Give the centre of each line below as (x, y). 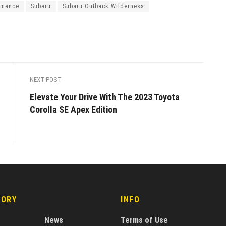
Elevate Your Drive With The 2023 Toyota (105, 97)
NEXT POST (46, 79)
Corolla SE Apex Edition (73, 109)
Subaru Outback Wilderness (103, 6)
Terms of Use (144, 220)
